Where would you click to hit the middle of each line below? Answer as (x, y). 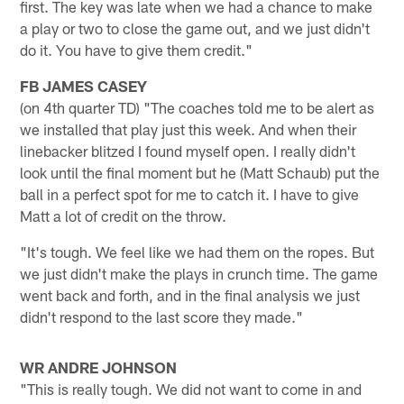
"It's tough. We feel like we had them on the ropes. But (197, 251)
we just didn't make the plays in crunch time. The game (199, 273)
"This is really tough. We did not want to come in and (191, 388)
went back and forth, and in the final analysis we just (190, 294)
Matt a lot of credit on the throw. (124, 215)
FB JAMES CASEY (84, 85)
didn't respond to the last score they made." (162, 316)
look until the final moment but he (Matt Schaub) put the (200, 172)
